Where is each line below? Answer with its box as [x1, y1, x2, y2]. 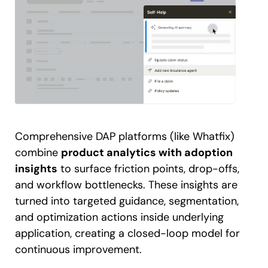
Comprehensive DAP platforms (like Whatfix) [15, 129, 234, 144]
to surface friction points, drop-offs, [57, 161, 239, 176]
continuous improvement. [15, 242, 142, 257]
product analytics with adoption [61, 145, 233, 160]
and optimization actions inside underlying [15, 209, 224, 224]
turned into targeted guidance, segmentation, [15, 193, 239, 208]
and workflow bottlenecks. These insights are [15, 177, 237, 192]
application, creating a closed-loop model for [15, 226, 240, 240]
